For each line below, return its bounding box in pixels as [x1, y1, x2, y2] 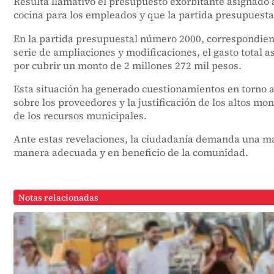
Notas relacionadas [18, 191, 99, 204]
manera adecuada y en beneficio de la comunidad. [13, 145, 248, 159]
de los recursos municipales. [13, 108, 147, 122]
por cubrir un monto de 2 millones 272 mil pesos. [13, 58, 242, 72]
